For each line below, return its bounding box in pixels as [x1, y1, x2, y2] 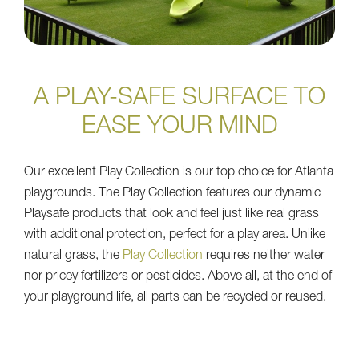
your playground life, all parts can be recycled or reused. [24, 292, 326, 305]
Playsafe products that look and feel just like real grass [24, 208, 319, 222]
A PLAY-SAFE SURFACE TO [34, 87, 325, 112]
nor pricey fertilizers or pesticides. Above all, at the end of [24, 271, 332, 284]
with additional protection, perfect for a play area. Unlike [24, 229, 325, 243]
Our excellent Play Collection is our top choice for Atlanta [24, 167, 333, 180]
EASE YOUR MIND [81, 116, 278, 141]
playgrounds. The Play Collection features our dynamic [24, 188, 321, 201]
